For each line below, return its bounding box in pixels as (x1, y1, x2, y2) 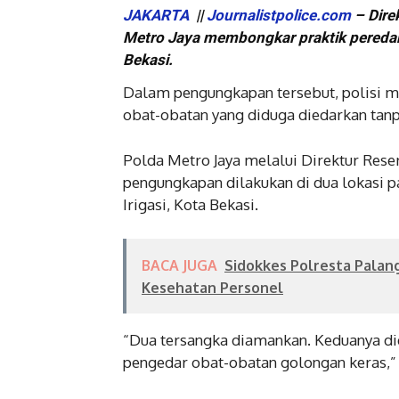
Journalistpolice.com (207, 5, 351, 24)
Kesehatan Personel (142, 278, 283, 297)
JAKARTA (123, 5, 192, 24)
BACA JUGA (142, 256, 217, 274)
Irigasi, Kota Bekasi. (123, 194, 258, 214)
